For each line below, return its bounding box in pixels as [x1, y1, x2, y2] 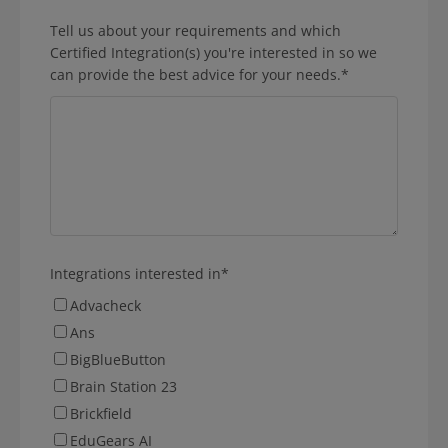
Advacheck [70, 295, 141, 315]
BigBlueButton [70, 349, 166, 369]
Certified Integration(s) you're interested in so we [50, 42, 377, 62]
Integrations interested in [50, 263, 221, 283]
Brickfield [70, 403, 132, 423]
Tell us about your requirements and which [50, 20, 341, 40]
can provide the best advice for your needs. [50, 64, 341, 84]
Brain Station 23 [70, 376, 177, 396]
